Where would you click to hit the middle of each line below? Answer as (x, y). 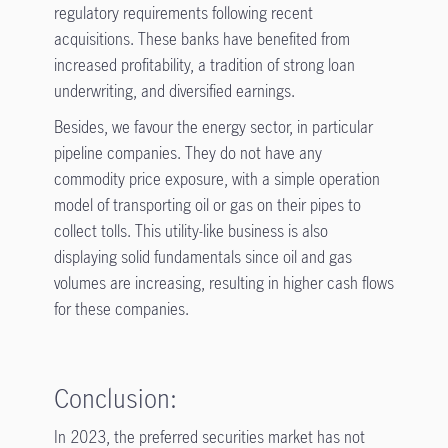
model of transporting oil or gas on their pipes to (207, 205)
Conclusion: (115, 398)
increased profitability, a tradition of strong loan (204, 65)
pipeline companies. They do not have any (187, 153)
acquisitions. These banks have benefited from (201, 39)
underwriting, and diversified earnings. (174, 91)
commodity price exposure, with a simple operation (216, 179)
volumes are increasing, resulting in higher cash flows (223, 283)
